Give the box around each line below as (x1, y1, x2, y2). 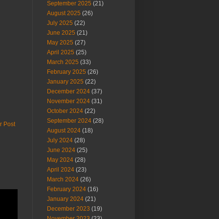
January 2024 (47, 196, 84, 202)
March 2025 (47, 59, 79, 66)
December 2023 (47, 205, 90, 212)
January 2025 (47, 78, 84, 85)
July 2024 (47, 137, 73, 144)
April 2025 (47, 49, 74, 56)
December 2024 (47, 88, 90, 95)
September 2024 (47, 117, 91, 124)
